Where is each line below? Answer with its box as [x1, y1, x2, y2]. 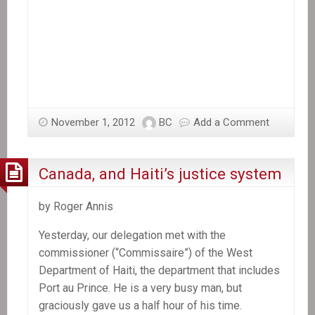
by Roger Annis [39, 200, 113, 214]
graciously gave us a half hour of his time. [39, 299, 242, 313]
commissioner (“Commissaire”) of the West [39, 246, 252, 260]
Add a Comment [193, 116, 269, 129]
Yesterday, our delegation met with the [39, 229, 226, 243]
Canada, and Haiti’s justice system [39, 164, 282, 183]
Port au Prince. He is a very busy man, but [39, 281, 242, 295]
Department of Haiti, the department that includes [39, 264, 280, 278]
